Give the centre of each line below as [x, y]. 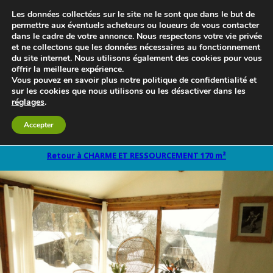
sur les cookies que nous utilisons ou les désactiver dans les [129, 91]
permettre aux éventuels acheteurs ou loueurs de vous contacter [135, 25]
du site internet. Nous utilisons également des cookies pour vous [137, 58]
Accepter [39, 125]
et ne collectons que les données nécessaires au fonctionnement [136, 47]
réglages [28, 102]
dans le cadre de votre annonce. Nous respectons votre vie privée [137, 36]
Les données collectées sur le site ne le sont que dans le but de [133, 14]
